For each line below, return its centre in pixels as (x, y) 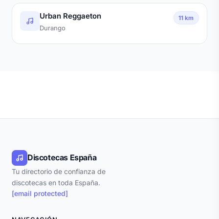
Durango (53, 28)
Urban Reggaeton (70, 16)
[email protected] (40, 193)
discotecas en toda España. (56, 182)
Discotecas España (62, 158)
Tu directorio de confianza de (59, 171)
